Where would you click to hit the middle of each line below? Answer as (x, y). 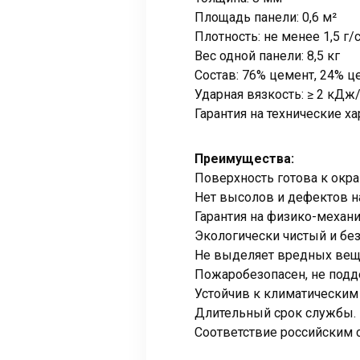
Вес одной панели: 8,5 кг (267, 56)
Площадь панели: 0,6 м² (266, 18)
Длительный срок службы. (275, 313)
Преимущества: (244, 159)
